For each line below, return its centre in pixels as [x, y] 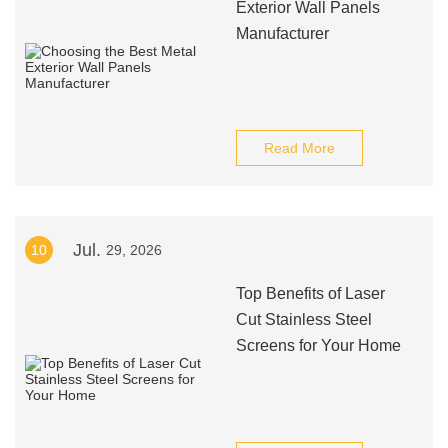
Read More [299, 148]
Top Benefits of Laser [310, 293]
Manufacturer [282, 33]
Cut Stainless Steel [303, 319]
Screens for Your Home [318, 345]
